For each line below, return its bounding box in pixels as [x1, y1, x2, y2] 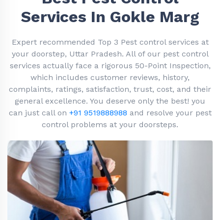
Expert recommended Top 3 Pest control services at [11, 37, 209, 47]
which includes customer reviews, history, [30, 73, 190, 82]
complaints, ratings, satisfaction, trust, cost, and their [9, 84, 211, 94]
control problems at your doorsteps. [42, 120, 178, 129]
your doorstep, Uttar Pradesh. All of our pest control [11, 49, 209, 58]
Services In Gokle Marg [21, 7, 199, 26]
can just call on [8, 108, 69, 117]
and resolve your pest [127, 108, 212, 117]
